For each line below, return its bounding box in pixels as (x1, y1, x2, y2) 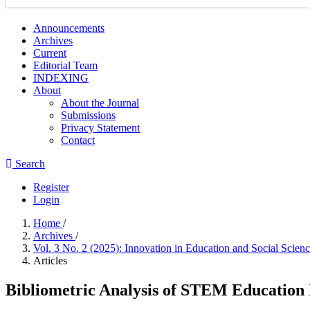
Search (12, 158, 45, 170)
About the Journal (61, 97, 139, 109)
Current (33, 47, 66, 59)
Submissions (61, 109, 116, 121)
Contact (61, 134, 95, 146)
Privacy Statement (61, 122, 140, 134)
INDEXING (33, 72, 89, 84)
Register (33, 181, 69, 193)
